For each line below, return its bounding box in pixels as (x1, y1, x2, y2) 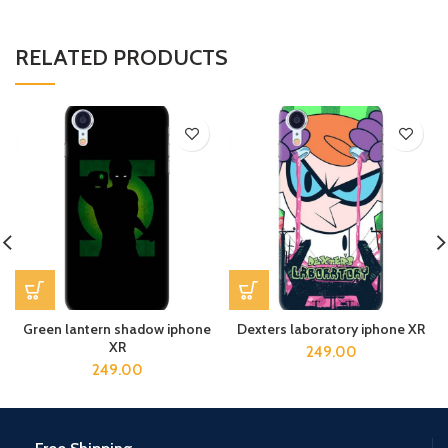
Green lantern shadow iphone (23, 320, 211, 338)
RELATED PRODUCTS (15, 44, 228, 71)
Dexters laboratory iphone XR (237, 320, 425, 338)
